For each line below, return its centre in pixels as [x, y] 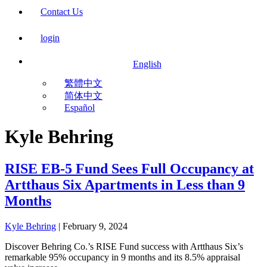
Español [80, 108]
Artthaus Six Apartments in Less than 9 [125, 184]
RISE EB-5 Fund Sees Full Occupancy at [129, 168]
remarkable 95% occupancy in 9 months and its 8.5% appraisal [122, 257]
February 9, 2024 [95, 226]
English [147, 64]
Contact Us [62, 12]
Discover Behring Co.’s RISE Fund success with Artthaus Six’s [124, 246]
